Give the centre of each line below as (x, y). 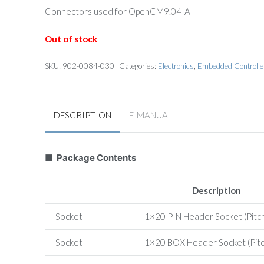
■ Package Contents (90, 157)
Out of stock (71, 39)
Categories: (138, 66)
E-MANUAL (150, 115)
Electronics (176, 66)
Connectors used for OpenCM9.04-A (117, 11)
